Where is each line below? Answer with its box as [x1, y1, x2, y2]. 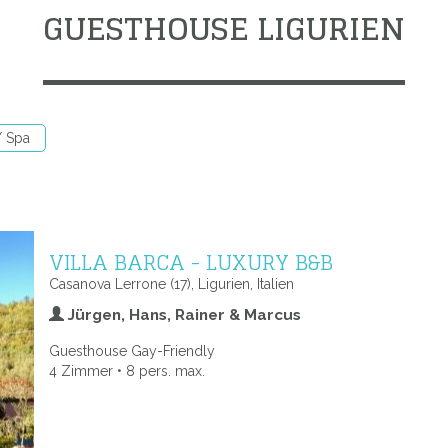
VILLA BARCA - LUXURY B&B [49, 243, 333, 281]
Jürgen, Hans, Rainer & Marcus [64, 306, 301, 324]
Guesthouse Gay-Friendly [49, 343, 215, 359]
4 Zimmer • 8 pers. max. [49, 363, 205, 379]
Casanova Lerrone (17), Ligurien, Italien [49, 276, 294, 292]
